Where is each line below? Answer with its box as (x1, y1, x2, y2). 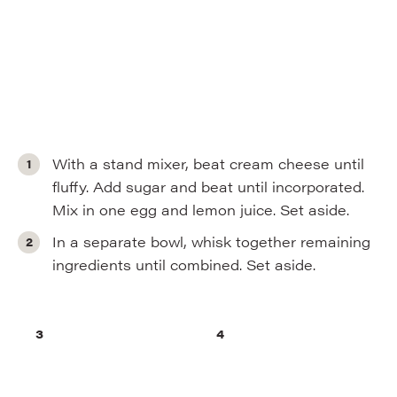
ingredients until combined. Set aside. (52, 254, 316, 275)
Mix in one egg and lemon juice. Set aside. (52, 199, 350, 220)
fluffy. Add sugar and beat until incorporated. (52, 176, 365, 197)
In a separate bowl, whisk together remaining (52, 231, 371, 252)
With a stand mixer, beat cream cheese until (52, 153, 365, 174)
